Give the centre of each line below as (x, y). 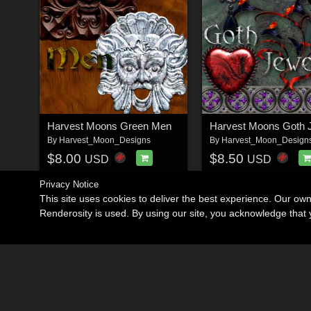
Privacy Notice (69, 184)
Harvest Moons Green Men (109, 126)
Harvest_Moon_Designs (104, 141)
